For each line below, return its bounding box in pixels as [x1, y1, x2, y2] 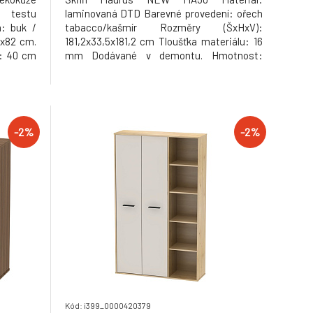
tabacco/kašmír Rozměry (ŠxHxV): [64, 21, 263, 34]
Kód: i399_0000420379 [64, 300, 151, 310]
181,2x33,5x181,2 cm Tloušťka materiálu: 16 [64, 35, 263, 48]
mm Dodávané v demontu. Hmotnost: [64, 49, 263, 61]
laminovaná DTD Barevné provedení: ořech [64, 7, 263, 20]
